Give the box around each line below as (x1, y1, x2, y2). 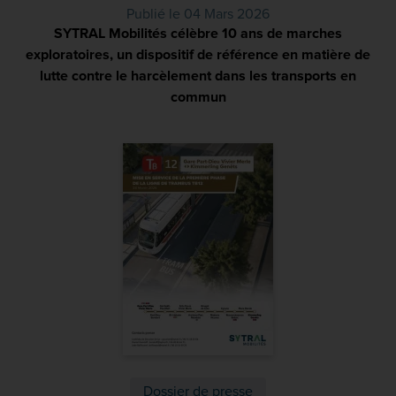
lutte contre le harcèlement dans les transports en (40, 67, 356, 85)
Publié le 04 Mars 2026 (126, 5, 270, 23)
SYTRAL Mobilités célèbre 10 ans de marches (54, 25, 342, 42)
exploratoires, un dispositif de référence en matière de (26, 46, 370, 64)
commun (170, 88, 226, 106)
